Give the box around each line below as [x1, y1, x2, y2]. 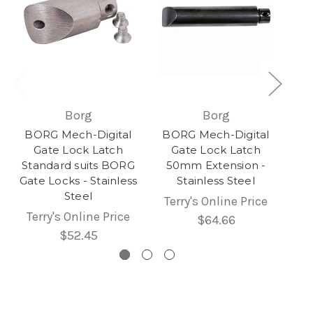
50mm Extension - [166, 159, 266, 173]
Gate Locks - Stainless [19, 174, 138, 188]
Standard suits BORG [22, 159, 135, 173]
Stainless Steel [177, 174, 255, 188]
